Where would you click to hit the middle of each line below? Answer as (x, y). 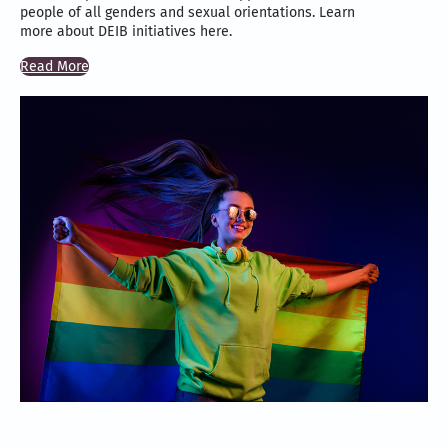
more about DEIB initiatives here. (126, 32)
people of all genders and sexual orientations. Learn (187, 13)
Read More (54, 67)
